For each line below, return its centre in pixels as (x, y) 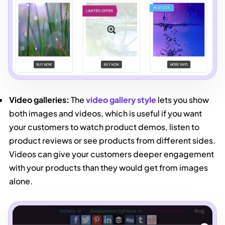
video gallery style (121, 100)
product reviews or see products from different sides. (113, 141)
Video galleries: (40, 100)
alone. (21, 181)
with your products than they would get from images (109, 168)
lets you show (183, 100)
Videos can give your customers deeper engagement (112, 154)
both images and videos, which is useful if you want (106, 114)
